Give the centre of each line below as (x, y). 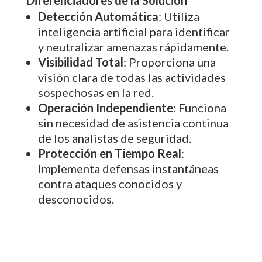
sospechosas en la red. (96, 92)
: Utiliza (179, 16)
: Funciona (199, 107)
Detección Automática (98, 16)
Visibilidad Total (80, 62)
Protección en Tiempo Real (109, 153)
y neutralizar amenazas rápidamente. (133, 46)
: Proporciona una (169, 62)
